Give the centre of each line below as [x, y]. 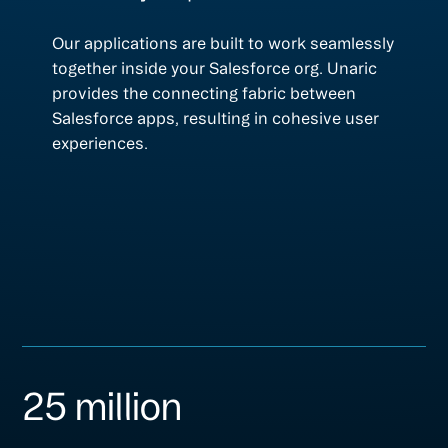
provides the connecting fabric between [204, 93]
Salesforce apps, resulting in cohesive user [216, 118]
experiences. [100, 143]
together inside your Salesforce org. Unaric [215, 68]
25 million [102, 406]
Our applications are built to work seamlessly [223, 43]
